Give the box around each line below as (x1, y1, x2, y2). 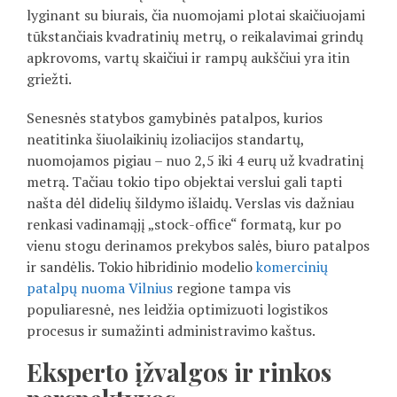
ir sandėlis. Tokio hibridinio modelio (27, 257, 256, 277)
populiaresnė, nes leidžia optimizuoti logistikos (27, 300, 328, 320)
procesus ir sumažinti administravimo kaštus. (27, 321, 315, 341)
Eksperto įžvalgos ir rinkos (27, 355, 331, 389)
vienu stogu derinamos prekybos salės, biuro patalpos (27, 236, 370, 256)
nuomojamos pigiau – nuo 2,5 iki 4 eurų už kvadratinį (27, 151, 364, 171)
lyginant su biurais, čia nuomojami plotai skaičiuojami (27, 5, 365, 26)
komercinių (256, 257, 328, 277)
